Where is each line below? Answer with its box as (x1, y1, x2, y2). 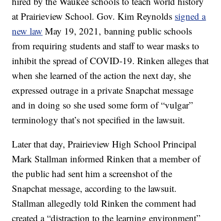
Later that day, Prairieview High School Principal (12, 138, 197, 150)
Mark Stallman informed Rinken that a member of (12, 152, 201, 165)
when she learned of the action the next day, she (12, 69, 191, 82)
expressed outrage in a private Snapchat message (12, 84, 194, 97)
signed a (175, 10, 206, 23)
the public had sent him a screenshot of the (12, 167, 173, 180)
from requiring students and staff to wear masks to (12, 39, 200, 52)
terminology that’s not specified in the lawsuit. (12, 113, 185, 126)
